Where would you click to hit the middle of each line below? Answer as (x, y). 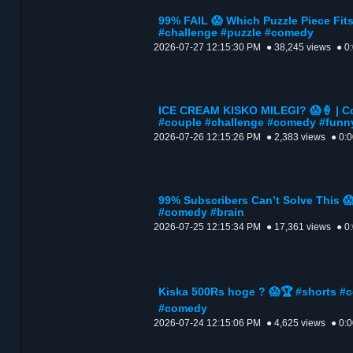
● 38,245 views (299, 48)
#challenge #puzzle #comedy (236, 33)
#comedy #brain (201, 213)
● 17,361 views (299, 227)
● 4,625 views (296, 323)
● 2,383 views (296, 137)
